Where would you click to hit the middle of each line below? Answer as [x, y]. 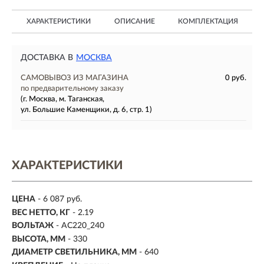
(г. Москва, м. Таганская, [62, 99]
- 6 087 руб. [60, 199]
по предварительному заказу [72, 89]
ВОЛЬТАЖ [33, 226]
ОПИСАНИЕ [134, 21]
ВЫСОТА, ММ [39, 239]
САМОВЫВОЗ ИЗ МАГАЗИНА [75, 78]
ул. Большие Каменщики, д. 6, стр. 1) [86, 110]
